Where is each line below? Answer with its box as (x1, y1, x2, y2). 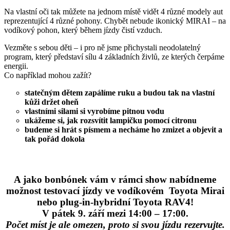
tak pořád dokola (25, 134, 85, 143)
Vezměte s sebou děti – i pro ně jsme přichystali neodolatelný (4, 43, 201, 52)
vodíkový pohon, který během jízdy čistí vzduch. (4, 25, 162, 34)
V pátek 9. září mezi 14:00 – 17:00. (42, 208, 188, 219)
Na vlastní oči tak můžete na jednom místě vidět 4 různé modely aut (4, 7, 223, 16)
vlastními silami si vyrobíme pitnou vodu (25, 106, 164, 116)
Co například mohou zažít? (4, 70, 91, 80)
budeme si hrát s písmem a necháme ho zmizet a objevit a (25, 125, 222, 134)
